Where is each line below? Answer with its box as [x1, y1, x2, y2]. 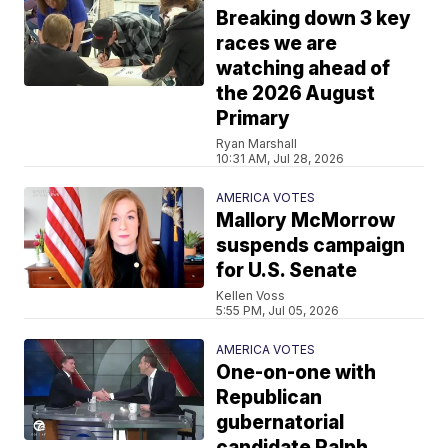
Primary [216, 106, 291, 130]
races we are [216, 31, 338, 55]
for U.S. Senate [216, 258, 358, 282]
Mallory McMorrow [216, 208, 396, 232]
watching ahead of [216, 56, 391, 80]
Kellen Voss [216, 287, 286, 303]
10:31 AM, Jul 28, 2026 [216, 150, 345, 166]
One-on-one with [216, 360, 377, 384]
